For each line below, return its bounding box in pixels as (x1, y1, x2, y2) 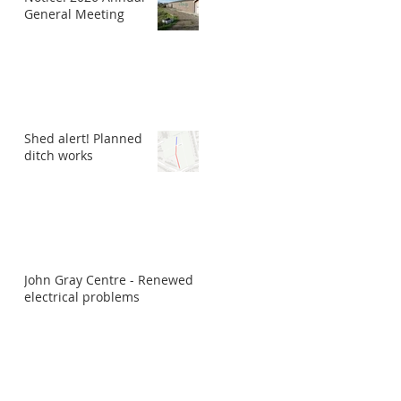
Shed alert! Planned (24, 130, 142, 147)
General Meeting (24, 5, 124, 22)
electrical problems (24, 288, 140, 305)
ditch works (24, 147, 93, 164)
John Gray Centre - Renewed (24, 271, 193, 288)
